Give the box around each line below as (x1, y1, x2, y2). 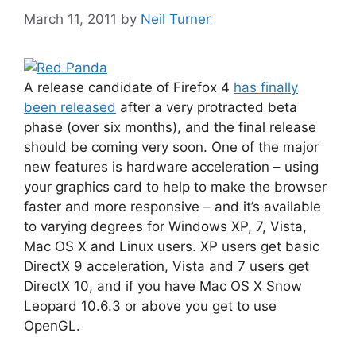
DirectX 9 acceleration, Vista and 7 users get (24, 257, 309, 274)
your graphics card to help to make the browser (24, 178, 327, 195)
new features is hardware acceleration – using (24, 158, 319, 175)
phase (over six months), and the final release (24, 118, 316, 135)
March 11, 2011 (24, 10, 117, 27)
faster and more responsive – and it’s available (24, 198, 321, 215)
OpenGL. (24, 317, 80, 334)
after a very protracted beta (116, 99, 297, 115)
